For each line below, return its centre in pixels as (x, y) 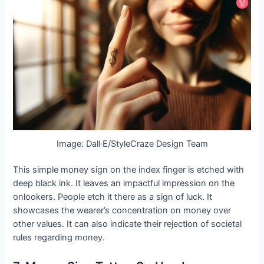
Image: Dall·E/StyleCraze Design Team (132, 143)
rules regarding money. (59, 238)
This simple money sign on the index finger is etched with (129, 170)
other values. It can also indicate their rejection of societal (128, 224)
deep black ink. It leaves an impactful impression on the (124, 184)
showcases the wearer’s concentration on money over (122, 211)
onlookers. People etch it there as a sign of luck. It (113, 197)
